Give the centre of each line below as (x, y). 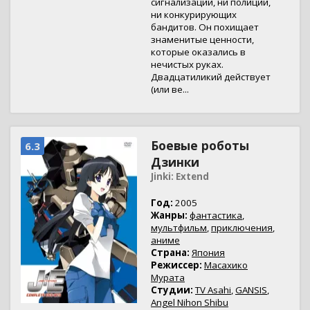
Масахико (226, 265)
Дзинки (175, 162)
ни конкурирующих (194, 15)
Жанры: (169, 215)
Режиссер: (176, 265)
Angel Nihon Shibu (190, 302)
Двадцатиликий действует (211, 77)
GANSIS (251, 290)
